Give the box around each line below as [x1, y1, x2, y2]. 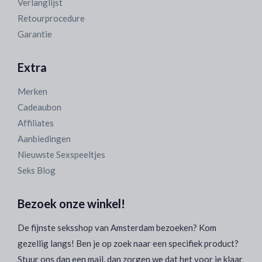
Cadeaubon [18, 102, 61, 112]
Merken [18, 86, 47, 96]
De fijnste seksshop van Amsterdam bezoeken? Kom [18, 222, 216, 233]
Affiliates [18, 118, 54, 128]
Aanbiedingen [18, 133, 71, 144]
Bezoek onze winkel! [18, 196, 125, 211]
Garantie [18, 29, 52, 39]
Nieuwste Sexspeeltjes [18, 149, 105, 160]
